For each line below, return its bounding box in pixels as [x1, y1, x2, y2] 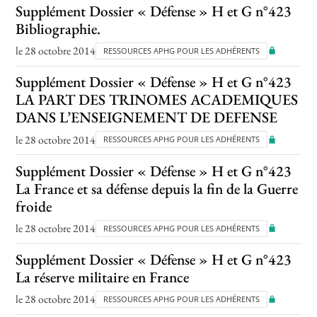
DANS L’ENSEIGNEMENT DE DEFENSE [16, 108, 278, 127]
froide [16, 196, 52, 216]
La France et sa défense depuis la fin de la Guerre [16, 178, 299, 198]
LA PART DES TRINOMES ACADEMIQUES [16, 90, 299, 110]
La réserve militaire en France [16, 267, 190, 287]
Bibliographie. [16, 18, 101, 38]
